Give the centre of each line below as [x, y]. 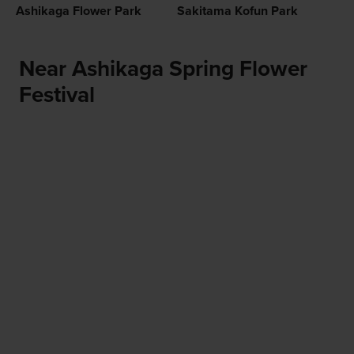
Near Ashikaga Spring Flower [163, 69]
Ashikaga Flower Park [78, 11]
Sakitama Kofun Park [237, 11]
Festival [56, 95]
